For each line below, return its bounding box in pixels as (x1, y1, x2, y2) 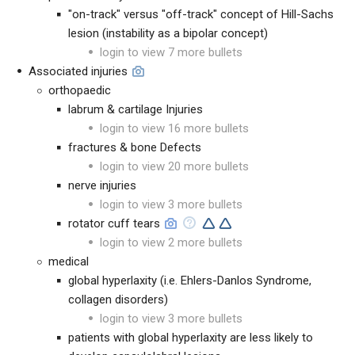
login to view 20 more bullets (100, 159, 249, 174)
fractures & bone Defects (68, 140, 201, 155)
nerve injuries (68, 178, 136, 193)
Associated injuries (29, 64, 128, 78)
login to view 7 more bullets (100, 45, 242, 59)
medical (48, 254, 89, 269)
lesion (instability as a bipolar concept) (68, 26, 268, 40)
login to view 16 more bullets (100, 121, 249, 136)
